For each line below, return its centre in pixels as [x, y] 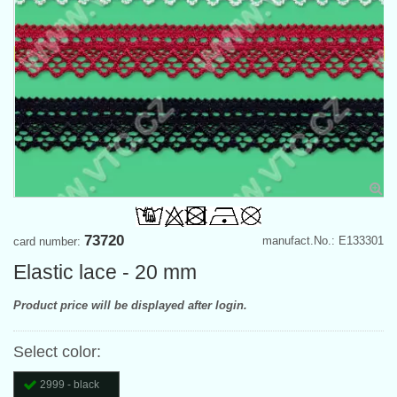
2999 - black [70, 385]
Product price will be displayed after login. [130, 306]
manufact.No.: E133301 [323, 241]
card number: [49, 242]
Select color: [57, 352]
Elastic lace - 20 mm [105, 272]
